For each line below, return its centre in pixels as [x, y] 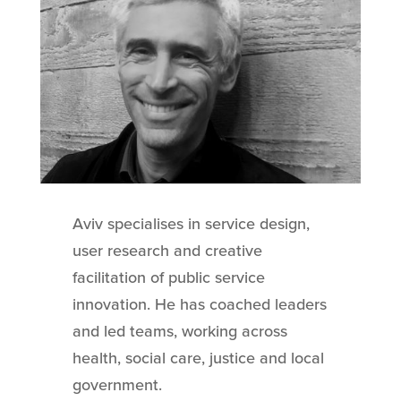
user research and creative [167, 250]
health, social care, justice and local [198, 358]
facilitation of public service [168, 277]
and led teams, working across [179, 331]
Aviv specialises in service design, [191, 223]
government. [117, 384]
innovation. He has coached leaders [199, 304]
